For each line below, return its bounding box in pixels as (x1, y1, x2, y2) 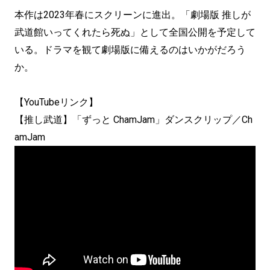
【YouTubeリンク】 (14, 96, 98, 108)
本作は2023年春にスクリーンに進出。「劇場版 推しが (14, 9, 251, 20)
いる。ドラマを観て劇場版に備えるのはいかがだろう (14, 44, 246, 55)
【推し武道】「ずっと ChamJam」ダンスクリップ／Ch (14, 114, 253, 125)
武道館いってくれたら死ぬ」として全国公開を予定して (14, 27, 256, 38)
